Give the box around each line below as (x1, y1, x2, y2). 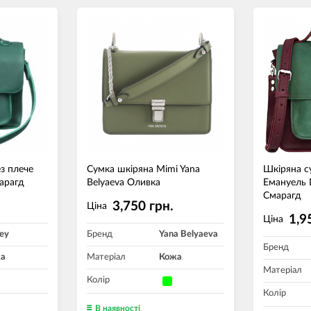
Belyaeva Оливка (87, 178, 160, 187)
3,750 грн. (112, 200, 174, 213)
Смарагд (263, 191, 301, 201)
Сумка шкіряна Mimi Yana (87, 165, 200, 174)
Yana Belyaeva (159, 230, 218, 239)
